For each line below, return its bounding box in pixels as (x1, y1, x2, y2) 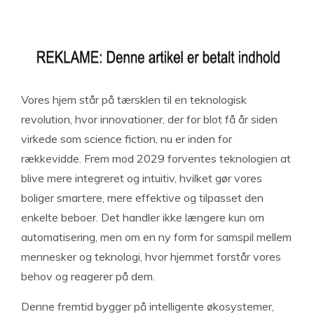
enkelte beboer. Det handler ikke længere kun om (21, 210, 264, 224)
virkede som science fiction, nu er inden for (21, 132, 232, 146)
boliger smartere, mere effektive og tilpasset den (21, 191, 264, 205)
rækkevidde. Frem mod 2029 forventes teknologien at (21, 151, 291, 165)
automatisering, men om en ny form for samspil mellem (21, 230, 292, 244)
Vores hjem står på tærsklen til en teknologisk (21, 93, 247, 107)
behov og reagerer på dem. (21, 269, 155, 283)
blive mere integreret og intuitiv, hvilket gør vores (21, 171, 262, 185)
